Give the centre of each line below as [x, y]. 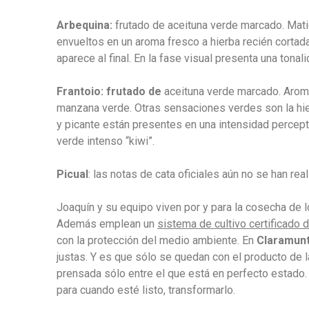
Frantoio [79, 91]
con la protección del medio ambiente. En [157, 240]
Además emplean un [107, 224]
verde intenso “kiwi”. [106, 141]
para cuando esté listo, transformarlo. [146, 290]
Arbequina [83, 25]
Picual [72, 174]
